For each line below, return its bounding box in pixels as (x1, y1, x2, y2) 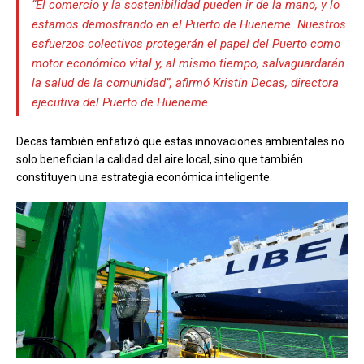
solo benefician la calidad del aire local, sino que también (16, 152, 303, 166)
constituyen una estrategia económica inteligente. (16, 170, 272, 184)
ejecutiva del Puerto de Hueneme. (31, 94, 211, 110)
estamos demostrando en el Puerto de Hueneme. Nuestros (31, 16, 346, 32)
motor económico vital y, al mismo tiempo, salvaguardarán (31, 55, 344, 71)
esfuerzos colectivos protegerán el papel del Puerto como (31, 36, 340, 51)
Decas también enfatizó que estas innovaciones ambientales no (16, 134, 344, 148)
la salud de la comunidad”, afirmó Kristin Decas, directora (31, 75, 339, 90)
